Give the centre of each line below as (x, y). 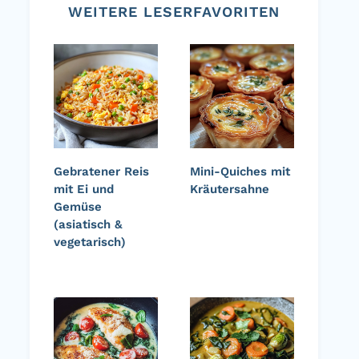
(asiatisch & (88, 225)
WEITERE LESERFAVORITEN (174, 12)
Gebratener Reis (101, 172)
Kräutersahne (230, 190)
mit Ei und (84, 190)
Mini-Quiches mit (240, 172)
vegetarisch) (90, 242)
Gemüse (78, 207)
